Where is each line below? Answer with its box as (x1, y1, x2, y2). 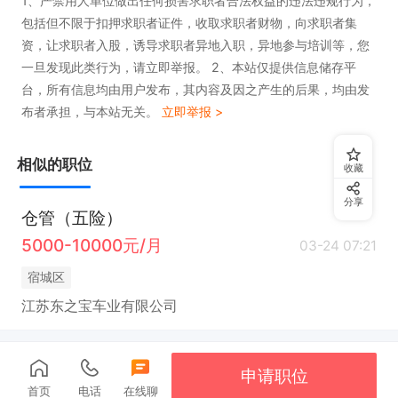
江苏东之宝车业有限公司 (20, 297, 178, 314)
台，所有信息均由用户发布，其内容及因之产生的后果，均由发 (20, 82, 370, 98)
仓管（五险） (20, 207, 123, 229)
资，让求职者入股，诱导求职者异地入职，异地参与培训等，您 (20, 37, 370, 53)
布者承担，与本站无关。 (20, 104, 163, 120)
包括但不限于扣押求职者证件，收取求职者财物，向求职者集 (20, 15, 357, 31)
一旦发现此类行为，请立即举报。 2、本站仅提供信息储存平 (20, 60, 357, 76)
